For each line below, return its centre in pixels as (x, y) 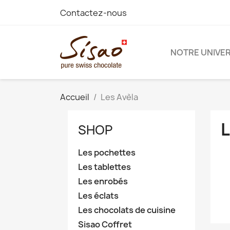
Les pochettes (107, 152)
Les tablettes (104, 167)
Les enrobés (103, 181)
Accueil (75, 97)
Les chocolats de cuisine (127, 210)
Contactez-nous (93, 13)
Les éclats (98, 196)
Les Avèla (119, 97)
